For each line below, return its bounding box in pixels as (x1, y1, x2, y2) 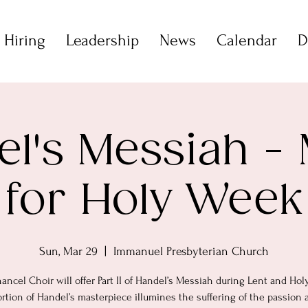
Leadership (66, 31, 139, 49)
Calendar (217, 31, 277, 49)
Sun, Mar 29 (39, 245, 98, 258)
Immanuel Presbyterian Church (113, 245, 269, 258)
